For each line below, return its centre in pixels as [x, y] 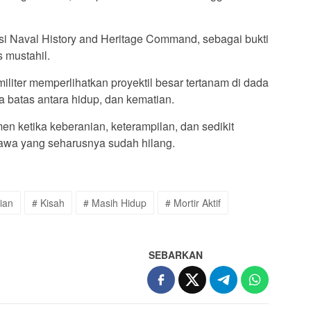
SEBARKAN [176, 255]
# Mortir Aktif [193, 203]
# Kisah [48, 203]
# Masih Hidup [115, 203]
